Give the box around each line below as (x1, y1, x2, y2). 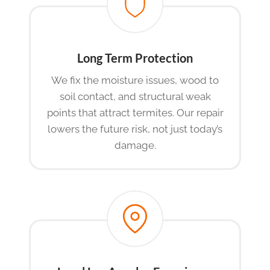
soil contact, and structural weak (59, 90, 211, 103)
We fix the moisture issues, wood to (51, 74, 219, 87)
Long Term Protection (77, 51, 193, 66)
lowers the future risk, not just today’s (48, 123, 222, 136)
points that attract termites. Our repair (46, 107, 224, 119)
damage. (114, 139, 156, 152)
